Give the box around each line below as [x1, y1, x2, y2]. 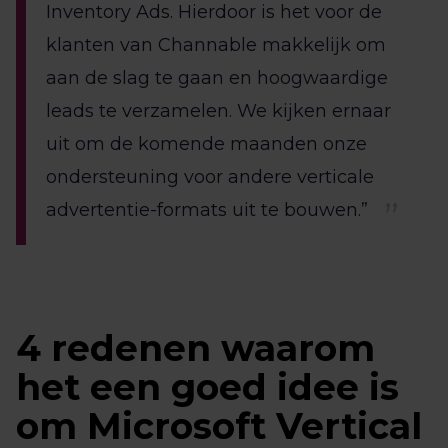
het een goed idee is [16, 365, 399, 410]
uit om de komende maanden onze [46, 133, 367, 156]
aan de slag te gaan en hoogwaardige [46, 67, 388, 90]
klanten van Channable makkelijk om [46, 34, 386, 57]
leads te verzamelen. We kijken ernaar [46, 100, 391, 123]
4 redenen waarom [16, 326, 375, 371]
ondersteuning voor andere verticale [46, 166, 374, 189]
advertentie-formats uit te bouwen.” [46, 199, 368, 222]
